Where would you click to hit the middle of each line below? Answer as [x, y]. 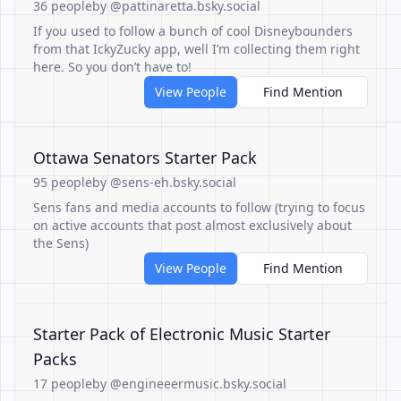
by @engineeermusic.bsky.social [189, 384]
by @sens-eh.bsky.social [164, 182]
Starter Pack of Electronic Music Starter [182, 334]
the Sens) [61, 243]
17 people [63, 384]
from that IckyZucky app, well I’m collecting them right [196, 49]
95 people [63, 182]
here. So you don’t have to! [112, 67]
